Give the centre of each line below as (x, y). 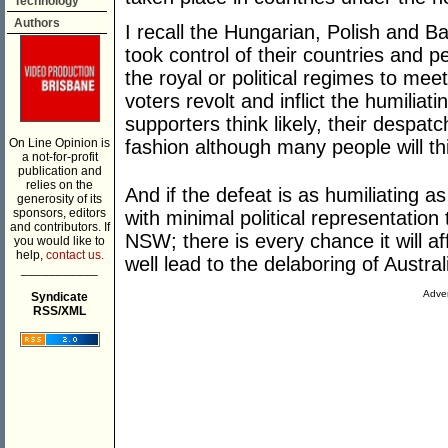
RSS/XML (59, 311)
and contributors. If (59, 227)
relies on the (59, 185)
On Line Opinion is (59, 143)
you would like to (59, 241)
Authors (37, 23)
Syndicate (59, 297)
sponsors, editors (59, 213)
